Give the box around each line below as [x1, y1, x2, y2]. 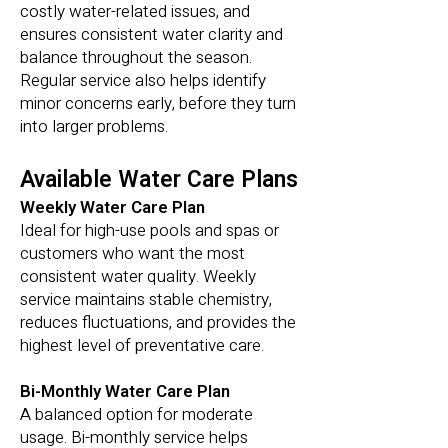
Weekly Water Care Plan [20, 195, 205, 220]
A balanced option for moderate [20, 402, 253, 427]
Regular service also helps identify [20, 68, 266, 93]
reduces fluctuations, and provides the [20, 310, 296, 335]
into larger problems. [20, 114, 168, 139]
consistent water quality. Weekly [20, 264, 256, 289]
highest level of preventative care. [20, 333, 264, 358]
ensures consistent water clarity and [20, 22, 283, 47]
